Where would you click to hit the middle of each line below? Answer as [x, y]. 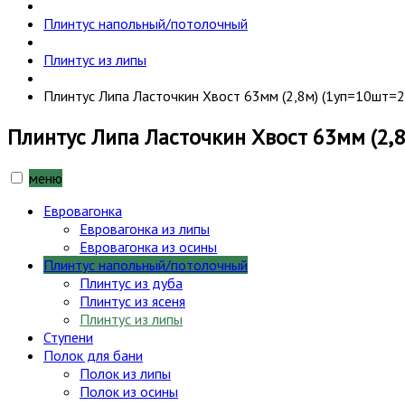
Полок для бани [93, 355]
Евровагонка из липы [145, 228]
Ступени [68, 337]
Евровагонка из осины [148, 246]
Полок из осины [129, 391]
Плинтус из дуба [131, 283]
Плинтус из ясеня [132, 301]
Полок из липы [125, 373]
